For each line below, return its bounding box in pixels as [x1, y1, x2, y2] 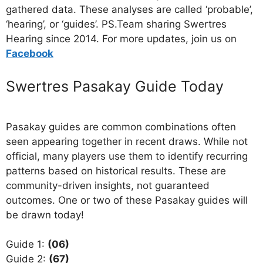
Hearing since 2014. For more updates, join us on [6, 32, 237, 45]
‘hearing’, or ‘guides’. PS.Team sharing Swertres [6, 18, 227, 30]
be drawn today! [6, 208, 84, 221]
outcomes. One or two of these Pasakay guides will [6, 194, 248, 206]
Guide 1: [6, 238, 48, 251]
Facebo [6, 47, 42, 59]
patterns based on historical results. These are [6, 164, 226, 177]
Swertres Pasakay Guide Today [6, 77, 224, 96]
